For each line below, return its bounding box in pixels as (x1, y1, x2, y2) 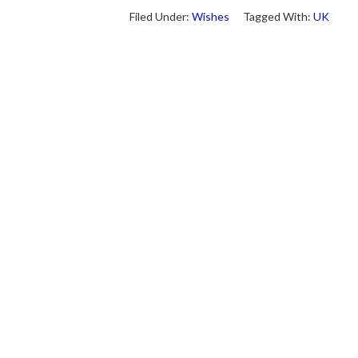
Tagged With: (243, 10, 313, 23)
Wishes (192, 10, 229, 23)
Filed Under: (129, 10, 192, 23)
